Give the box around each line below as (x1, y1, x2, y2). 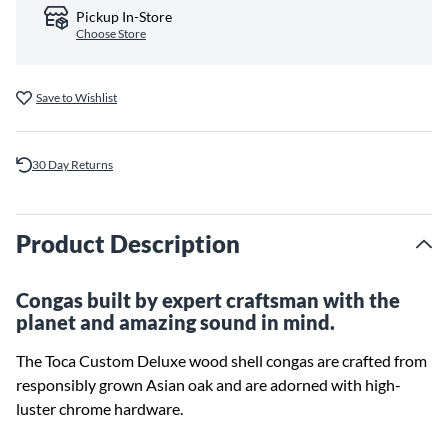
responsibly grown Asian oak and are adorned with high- (16, 375, 401, 394)
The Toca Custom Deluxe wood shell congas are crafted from (16, 351, 427, 370)
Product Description (16, 229, 240, 258)
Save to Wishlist (36, 90, 117, 105)
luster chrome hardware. (16, 399, 183, 418)
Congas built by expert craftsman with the (16, 288, 400, 312)
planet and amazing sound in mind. (16, 310, 335, 334)
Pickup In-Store (76, 8, 172, 25)
